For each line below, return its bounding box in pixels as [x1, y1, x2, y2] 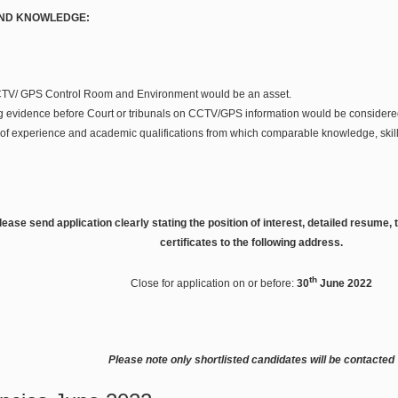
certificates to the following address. [160, 235, 343, 249]
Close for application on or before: [131, 276, 297, 290]
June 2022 [317, 276, 372, 290]
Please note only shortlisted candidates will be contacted [108, 353, 394, 366]
